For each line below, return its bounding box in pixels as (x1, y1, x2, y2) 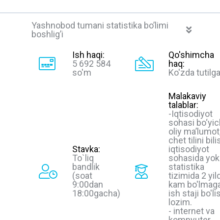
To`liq (72, 153, 94, 164)
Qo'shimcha (168, 50, 214, 60)
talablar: (168, 100, 198, 110)
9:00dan (72, 179, 103, 190)
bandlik (72, 162, 100, 172)
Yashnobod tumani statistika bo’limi (31, 20, 168, 30)
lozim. (168, 197, 192, 208)
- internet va (168, 206, 215, 217)
